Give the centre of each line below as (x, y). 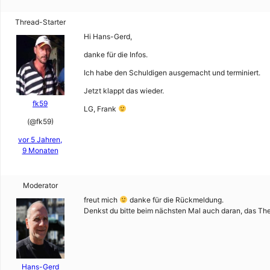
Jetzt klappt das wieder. (124, 91)
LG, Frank (101, 109)
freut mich (102, 200)
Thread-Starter (40, 22)
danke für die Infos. (116, 55)
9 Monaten (40, 150)
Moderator (40, 185)
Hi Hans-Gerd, (108, 36)
